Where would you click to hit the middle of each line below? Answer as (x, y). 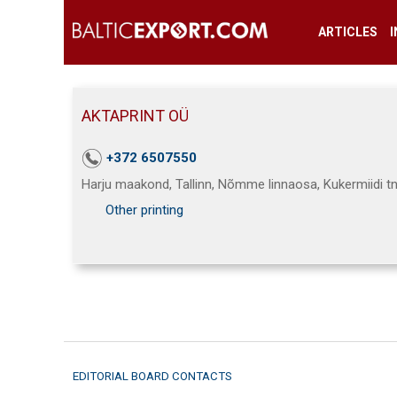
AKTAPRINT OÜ (135, 116)
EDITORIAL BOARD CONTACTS (152, 376)
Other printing (144, 210)
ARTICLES (347, 32)
